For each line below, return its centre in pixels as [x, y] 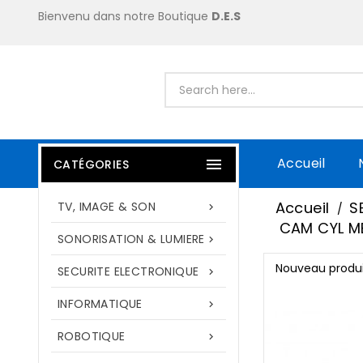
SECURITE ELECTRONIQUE [128, 271]
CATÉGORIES [91, 164]
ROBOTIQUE [92, 336]
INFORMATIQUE [100, 304]
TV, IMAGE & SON [107, 207]
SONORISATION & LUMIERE [131, 239]
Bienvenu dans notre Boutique [125, 16]
